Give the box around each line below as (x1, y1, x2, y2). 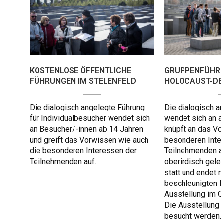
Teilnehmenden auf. (30, 157, 96, 167)
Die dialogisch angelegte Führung (30, 103, 145, 112)
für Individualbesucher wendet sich (30, 113, 150, 123)
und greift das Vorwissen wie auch (30, 135, 148, 145)
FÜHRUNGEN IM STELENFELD (30, 76, 136, 86)
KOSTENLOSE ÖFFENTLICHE (30, 66, 131, 75)
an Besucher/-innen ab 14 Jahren (30, 124, 143, 134)
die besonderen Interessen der (30, 146, 137, 156)
